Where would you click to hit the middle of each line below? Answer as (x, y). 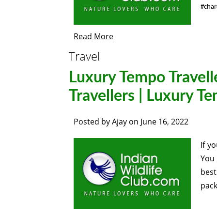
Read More (93, 36)
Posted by (93, 122)
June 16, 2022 (164, 122)
